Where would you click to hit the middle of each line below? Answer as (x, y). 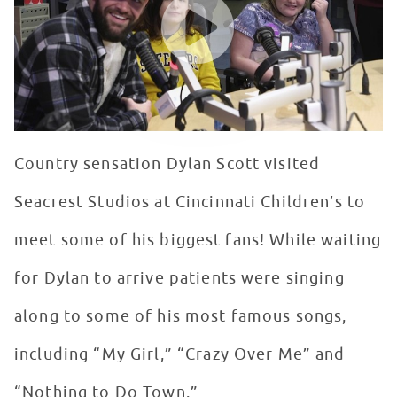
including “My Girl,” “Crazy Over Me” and (180, 355)
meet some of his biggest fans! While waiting (198, 241)
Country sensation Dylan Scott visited (167, 164)
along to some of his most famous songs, (181, 317)
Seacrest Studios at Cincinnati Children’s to (190, 202)
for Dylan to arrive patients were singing (179, 279)
